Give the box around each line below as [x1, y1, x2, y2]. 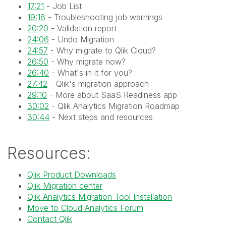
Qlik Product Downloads [27, 169, 116, 180]
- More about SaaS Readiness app [47, 89, 177, 100]
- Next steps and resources [49, 111, 153, 122]
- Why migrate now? [48, 56, 126, 67]
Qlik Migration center [27, 181, 102, 191]
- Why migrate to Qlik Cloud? [48, 45, 156, 55]
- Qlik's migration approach [47, 78, 149, 89]
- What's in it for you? [49, 67, 132, 78]
